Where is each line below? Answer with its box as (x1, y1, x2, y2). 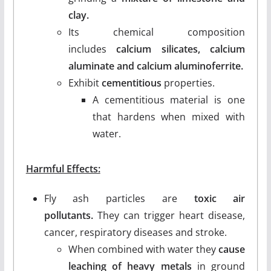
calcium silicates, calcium (116, 42, 246, 56)
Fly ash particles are (44, 191, 177, 205)
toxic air (177, 191, 246, 205)
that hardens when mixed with (92, 109, 246, 123)
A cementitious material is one (92, 93, 246, 106)
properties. (161, 76, 215, 90)
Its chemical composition (68, 25, 246, 39)
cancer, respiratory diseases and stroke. (44, 225, 227, 239)
